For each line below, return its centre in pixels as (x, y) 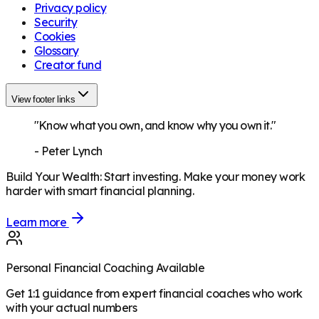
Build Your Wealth (53, 177)
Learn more (37, 223)
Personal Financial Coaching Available (105, 268)
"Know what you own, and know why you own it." (155, 126)
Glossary (57, 51)
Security (56, 22)
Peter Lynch (72, 151)
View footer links (43, 100)
